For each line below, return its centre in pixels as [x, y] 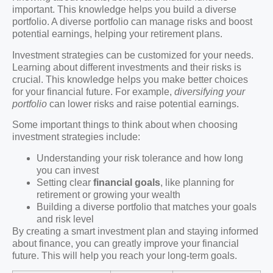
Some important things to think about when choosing [125, 125]
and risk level [65, 219]
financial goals [127, 182]
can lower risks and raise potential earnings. [143, 104]
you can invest [68, 170]
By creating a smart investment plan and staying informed [135, 231]
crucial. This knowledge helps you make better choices [130, 79]
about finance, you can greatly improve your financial [126, 243]
